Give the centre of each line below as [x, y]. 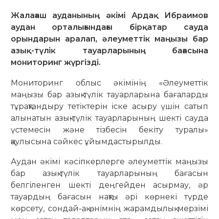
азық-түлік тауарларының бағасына [109, 50]
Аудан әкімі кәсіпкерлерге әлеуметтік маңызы [109, 162]
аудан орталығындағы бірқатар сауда [109, 27]
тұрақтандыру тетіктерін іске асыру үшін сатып [109, 106]
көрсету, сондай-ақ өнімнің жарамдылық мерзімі [109, 209]
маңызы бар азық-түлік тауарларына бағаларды [109, 94]
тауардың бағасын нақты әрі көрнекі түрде [109, 197]
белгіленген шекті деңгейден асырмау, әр [109, 185]
